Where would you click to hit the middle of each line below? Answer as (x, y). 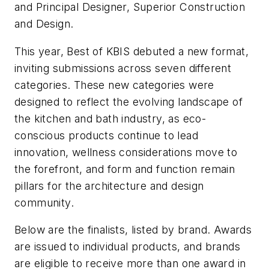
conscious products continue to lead (106, 135)
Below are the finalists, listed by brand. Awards (133, 230)
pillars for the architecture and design (109, 186)
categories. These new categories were (114, 85)
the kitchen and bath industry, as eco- (110, 118)
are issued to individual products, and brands (127, 247)
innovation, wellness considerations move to (126, 152)
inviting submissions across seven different (123, 68)
